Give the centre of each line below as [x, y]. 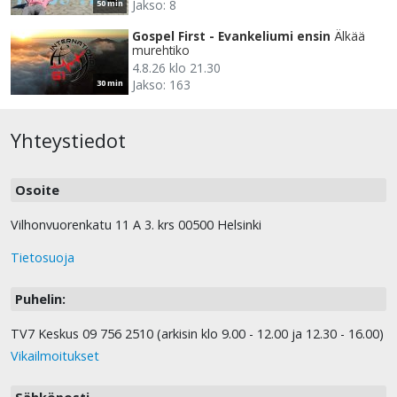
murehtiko [161, 51]
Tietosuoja [43, 258]
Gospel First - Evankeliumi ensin [231, 36]
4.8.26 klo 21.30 [176, 68]
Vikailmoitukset [55, 356]
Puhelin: [40, 300]
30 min [110, 83]
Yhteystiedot [68, 141]
